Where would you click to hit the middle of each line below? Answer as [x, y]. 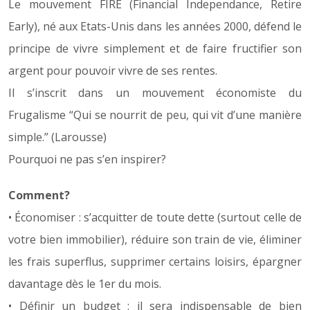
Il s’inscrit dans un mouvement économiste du [155, 92]
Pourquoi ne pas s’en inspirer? [87, 159]
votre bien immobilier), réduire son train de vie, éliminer [155, 239]
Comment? [39, 195]
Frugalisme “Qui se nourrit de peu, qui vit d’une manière [155, 115]
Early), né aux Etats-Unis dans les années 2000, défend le [155, 26]
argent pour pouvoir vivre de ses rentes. [113, 70]
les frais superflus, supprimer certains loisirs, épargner [155, 261]
